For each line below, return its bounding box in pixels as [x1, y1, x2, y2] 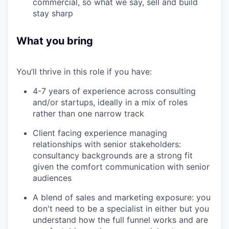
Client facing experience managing [33, 127, 167, 138]
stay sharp [33, 8, 73, 18]
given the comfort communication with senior [33, 161, 210, 172]
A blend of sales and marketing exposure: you [33, 192, 211, 202]
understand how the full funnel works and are [33, 214, 208, 225]
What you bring [16, 34, 93, 47]
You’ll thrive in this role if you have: [16, 66, 152, 77]
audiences [33, 172, 72, 183]
